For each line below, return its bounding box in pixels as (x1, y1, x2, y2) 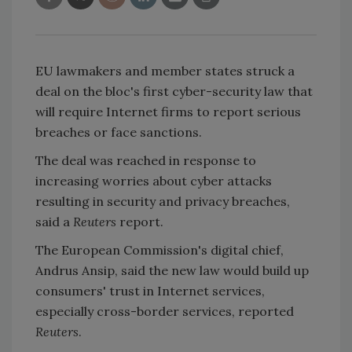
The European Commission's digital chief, (35, 241, 284, 258)
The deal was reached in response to (35, 152, 256, 168)
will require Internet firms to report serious (35, 103, 301, 119)
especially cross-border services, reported (35, 302, 294, 319)
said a (35, 213, 73, 229)
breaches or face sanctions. (35, 123, 202, 140)
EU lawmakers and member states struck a (35, 62, 295, 79)
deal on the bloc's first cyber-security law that (35, 82, 313, 99)
